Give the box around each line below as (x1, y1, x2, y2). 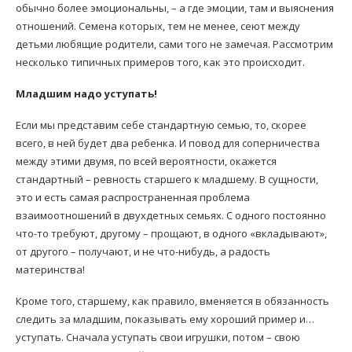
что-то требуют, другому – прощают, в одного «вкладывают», (16, 225, 327, 240)
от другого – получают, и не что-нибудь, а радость (16, 244, 270, 258)
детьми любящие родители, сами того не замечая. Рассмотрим (16, 36, 333, 51)
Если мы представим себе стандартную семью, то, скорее (16, 117, 306, 132)
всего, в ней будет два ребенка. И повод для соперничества (16, 135, 320, 150)
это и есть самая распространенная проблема (16, 189, 250, 204)
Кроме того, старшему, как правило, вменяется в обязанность (16, 293, 329, 308)
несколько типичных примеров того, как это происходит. (16, 54, 305, 69)
